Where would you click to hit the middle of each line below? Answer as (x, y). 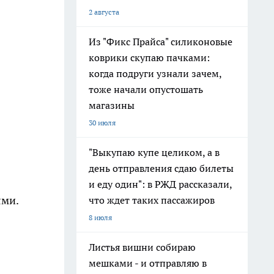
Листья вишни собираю (142, 247)
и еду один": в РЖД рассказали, (161, 184)
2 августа (104, 12)
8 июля (100, 217)
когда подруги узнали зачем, (155, 73)
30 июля (102, 123)
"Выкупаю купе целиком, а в (154, 152)
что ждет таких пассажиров (152, 200)
